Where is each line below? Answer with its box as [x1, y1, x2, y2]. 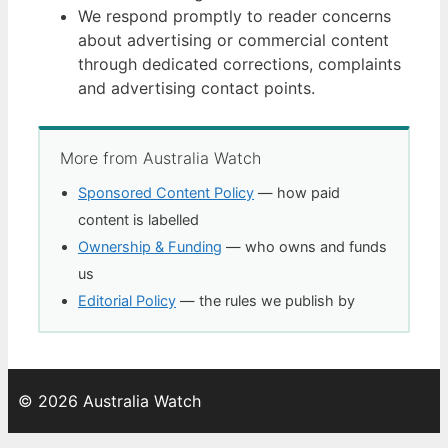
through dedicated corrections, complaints [78, 54, 401, 75]
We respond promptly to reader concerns [78, 6, 391, 27]
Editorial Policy [78, 292, 176, 311]
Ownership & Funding [78, 238, 222, 257]
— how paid [254, 184, 340, 203]
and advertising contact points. [78, 78, 315, 99]
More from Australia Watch [60, 148, 261, 169]
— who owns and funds [222, 238, 387, 257]
